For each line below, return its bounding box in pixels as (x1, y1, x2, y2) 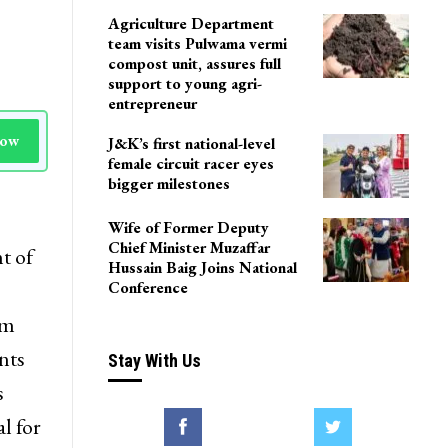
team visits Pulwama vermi (107, 122, 287, 144)
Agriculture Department (107, 102, 274, 124)
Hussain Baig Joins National (107, 346, 297, 368)
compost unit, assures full (107, 142, 281, 164)
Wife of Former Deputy (107, 306, 269, 328)
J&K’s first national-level (107, 222, 275, 244)
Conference (107, 366, 188, 388)
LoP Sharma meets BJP (107, 19, 265, 41)
